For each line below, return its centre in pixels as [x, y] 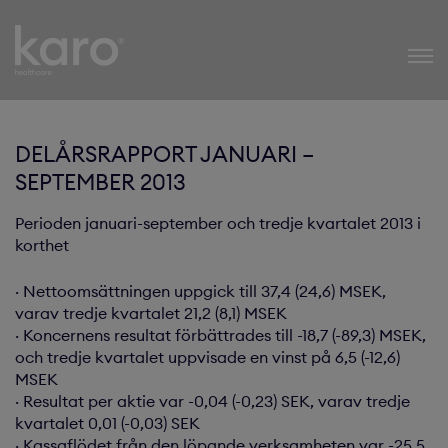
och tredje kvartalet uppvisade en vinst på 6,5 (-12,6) [207, 357]
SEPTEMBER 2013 [100, 182]
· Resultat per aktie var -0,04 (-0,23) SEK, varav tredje [212, 401]
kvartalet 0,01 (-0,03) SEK [107, 423]
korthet [42, 245]
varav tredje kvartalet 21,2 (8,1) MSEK [151, 313]
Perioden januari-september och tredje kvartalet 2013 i [218, 223]
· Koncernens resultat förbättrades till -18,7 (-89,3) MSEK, [220, 335]
